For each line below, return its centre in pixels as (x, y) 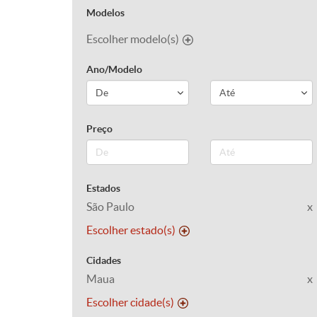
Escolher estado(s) (131, 230)
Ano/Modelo (114, 69)
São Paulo (110, 207)
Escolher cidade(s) (130, 302)
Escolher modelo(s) (133, 39)
